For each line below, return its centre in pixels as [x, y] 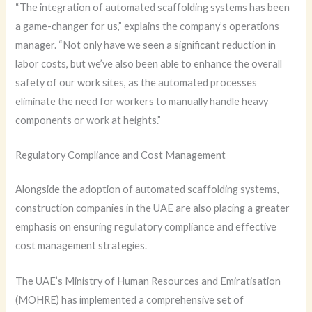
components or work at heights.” [88, 120]
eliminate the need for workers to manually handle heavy [142, 101]
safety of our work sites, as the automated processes [136, 83]
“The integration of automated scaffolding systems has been [153, 7]
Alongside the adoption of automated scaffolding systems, [148, 189]
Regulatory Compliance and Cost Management [121, 155]
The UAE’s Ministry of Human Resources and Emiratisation [148, 281]
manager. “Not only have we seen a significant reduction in [146, 45]
